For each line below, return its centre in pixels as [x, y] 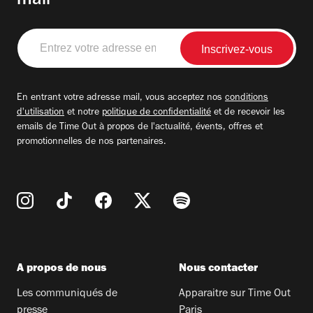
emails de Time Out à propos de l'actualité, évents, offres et [140, 128]
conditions [247, 98]
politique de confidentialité [156, 113]
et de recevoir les [248, 113]
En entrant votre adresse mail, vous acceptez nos [121, 98]
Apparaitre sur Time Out [235, 294]
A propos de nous [61, 269]
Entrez [32, 37]
